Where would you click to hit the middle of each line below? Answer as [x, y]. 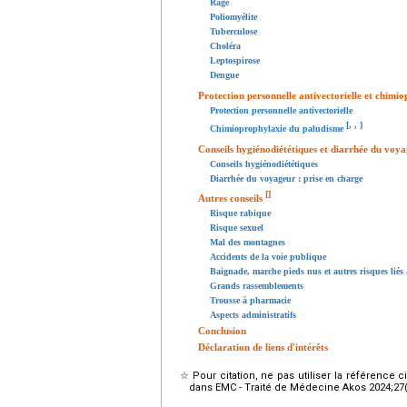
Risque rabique [240, 213]
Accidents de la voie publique [268, 257]
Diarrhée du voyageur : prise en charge [286, 178]
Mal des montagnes [248, 243]
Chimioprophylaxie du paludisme [278, 128]
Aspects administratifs [253, 315]
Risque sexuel [237, 228]
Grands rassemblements [257, 286]
